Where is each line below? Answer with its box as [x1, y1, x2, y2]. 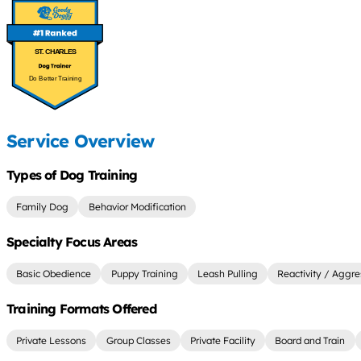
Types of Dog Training [6, 167, 138, 184]
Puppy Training [110, 268, 178, 280]
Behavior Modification [88, 201, 186, 214]
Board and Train [275, 334, 346, 347]
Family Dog [16, 201, 69, 214]
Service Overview [6, 130, 155, 153]
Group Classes [106, 334, 171, 347]
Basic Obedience [16, 268, 92, 280]
